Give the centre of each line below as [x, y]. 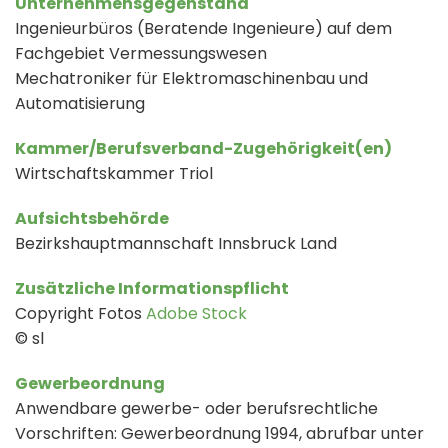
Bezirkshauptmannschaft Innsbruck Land [176, 244]
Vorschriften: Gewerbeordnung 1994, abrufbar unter [219, 434]
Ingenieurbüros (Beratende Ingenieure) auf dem [203, 29]
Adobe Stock [196, 314]
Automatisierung [80, 104]
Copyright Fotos [80, 314]
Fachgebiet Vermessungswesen [141, 54]
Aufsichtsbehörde [92, 219]
